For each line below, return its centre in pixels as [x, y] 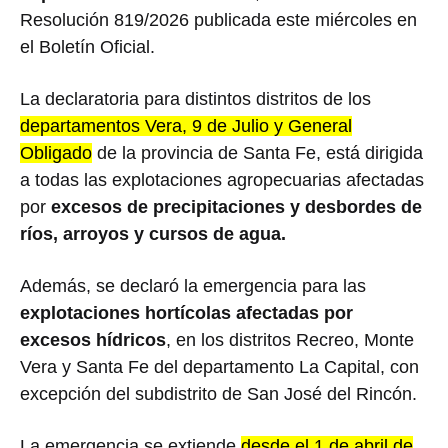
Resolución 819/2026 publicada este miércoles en [218, 19]
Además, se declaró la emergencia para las [193, 285]
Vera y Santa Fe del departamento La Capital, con [219, 366]
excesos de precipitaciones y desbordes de [236, 206]
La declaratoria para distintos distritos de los [195, 98]
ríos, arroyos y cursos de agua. [153, 233]
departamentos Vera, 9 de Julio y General [186, 125]
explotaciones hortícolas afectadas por [186, 312]
